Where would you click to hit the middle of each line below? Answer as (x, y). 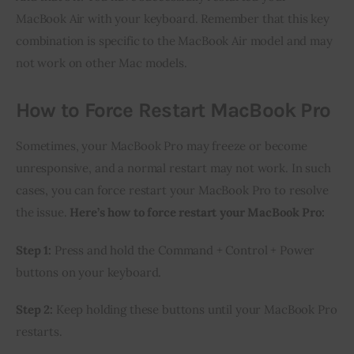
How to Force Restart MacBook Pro (173, 111)
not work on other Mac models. (102, 63)
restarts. (39, 332)
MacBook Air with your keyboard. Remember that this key (173, 19)
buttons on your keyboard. (89, 272)
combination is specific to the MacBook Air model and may (174, 41)
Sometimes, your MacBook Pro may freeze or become (162, 146)
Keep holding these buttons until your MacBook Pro (195, 310)
